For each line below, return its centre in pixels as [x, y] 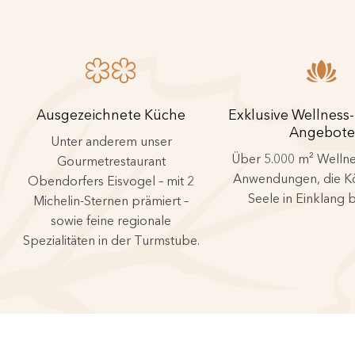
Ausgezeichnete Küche [111, 114]
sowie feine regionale [111, 220]
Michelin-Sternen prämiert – [111, 200]
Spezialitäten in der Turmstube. [111, 240]
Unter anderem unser [111, 141]
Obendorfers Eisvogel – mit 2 [111, 180]
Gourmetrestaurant [111, 160]
